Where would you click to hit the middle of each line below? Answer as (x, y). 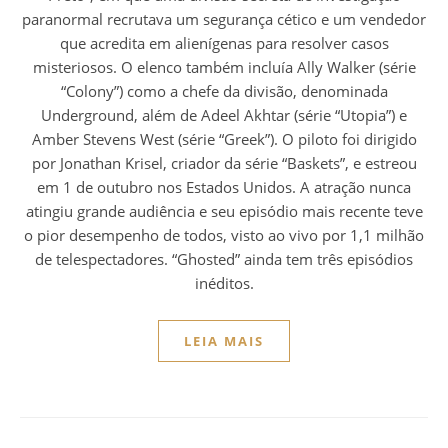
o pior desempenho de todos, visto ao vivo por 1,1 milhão (224, 235)
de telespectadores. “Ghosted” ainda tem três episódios (224, 259)
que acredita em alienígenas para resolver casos (224, 43)
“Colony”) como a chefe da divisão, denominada (224, 91)
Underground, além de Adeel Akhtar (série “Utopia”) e (224, 115)
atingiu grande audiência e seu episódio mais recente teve (224, 211)
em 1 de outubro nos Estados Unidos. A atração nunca (224, 187)
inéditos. (224, 283)
